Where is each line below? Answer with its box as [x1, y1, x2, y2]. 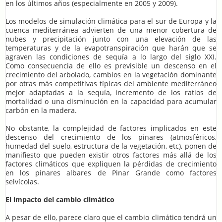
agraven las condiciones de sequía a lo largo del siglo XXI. [5, 52, 217, 62]
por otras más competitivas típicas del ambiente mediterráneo [5, 79, 217, 89]
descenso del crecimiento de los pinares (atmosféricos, [5, 132, 217, 142]
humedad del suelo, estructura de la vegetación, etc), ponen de [5, 141, 217, 151]
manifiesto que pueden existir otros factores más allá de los [5, 150, 217, 160]
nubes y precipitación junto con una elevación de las [5, 34, 217, 44]
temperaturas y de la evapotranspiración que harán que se [5, 43, 217, 53]
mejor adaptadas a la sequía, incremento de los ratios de [5, 88, 217, 98]
